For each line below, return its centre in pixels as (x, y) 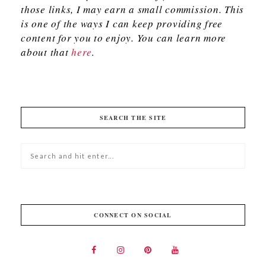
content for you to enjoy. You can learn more (123, 38)
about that (46, 52)
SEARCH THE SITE (133, 118)
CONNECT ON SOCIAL (133, 215)
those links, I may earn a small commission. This (132, 9)
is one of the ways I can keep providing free (122, 24)
